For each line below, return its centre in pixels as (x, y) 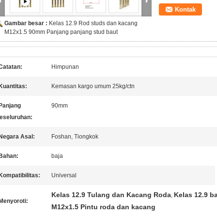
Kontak (185, 9)
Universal (64, 175)
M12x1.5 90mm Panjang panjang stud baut (61, 32)
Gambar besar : (27, 23)
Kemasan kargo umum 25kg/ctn (93, 86)
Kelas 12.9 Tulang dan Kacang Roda (111, 195)
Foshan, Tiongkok (75, 137)
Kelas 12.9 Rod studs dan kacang (93, 23)
